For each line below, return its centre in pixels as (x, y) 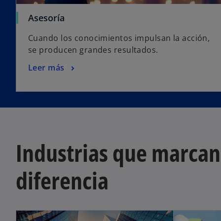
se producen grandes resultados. (93, 50)
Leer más (46, 67)
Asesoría (46, 18)
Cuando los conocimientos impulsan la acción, (119, 38)
